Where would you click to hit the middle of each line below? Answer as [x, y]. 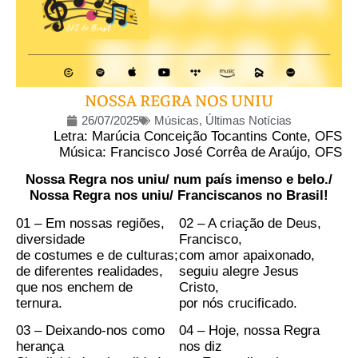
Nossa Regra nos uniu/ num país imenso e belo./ [179, 180]
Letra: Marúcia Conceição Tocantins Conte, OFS [198, 136]
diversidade [50, 239]
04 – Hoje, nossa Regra [249, 331]
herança [40, 347]
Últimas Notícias [249, 120]
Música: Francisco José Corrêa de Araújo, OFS [201, 152]
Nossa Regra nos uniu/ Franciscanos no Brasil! [179, 196]
